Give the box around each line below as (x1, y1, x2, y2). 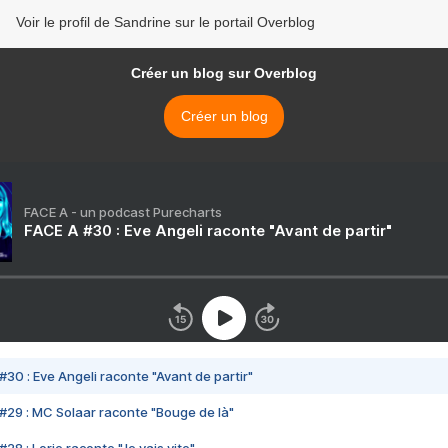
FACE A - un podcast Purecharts (24, 204, 222, 221)
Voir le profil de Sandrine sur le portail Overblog (16, 14, 315, 31)
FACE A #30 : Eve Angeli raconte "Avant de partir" (24, 221, 392, 241)
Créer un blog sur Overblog (131, 65, 317, 82)
